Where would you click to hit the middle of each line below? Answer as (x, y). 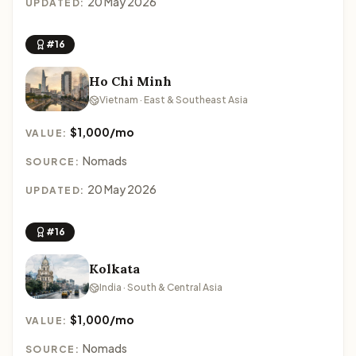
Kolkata (114, 269)
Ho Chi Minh (130, 81)
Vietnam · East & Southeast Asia (174, 100)
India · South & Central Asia (161, 287)
